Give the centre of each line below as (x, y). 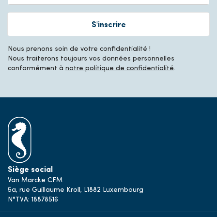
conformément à (37, 68)
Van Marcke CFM (35, 179)
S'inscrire (108, 24)
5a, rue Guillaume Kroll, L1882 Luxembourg (76, 189)
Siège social (30, 169)
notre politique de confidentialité (120, 68)
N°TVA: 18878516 (33, 199)
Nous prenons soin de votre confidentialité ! (79, 48)
